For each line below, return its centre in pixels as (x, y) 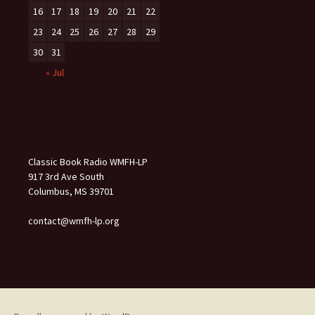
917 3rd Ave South (66, 176)
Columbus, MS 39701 (71, 191)
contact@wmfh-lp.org (74, 221)
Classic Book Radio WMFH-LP (88, 162)
